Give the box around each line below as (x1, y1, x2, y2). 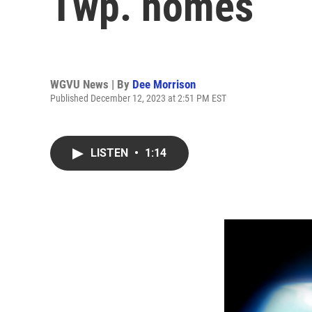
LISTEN (91, 146, 131, 159)
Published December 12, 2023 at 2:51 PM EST (50, 92, 226, 104)
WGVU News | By (50, 77, 132, 91)
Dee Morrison (132, 77, 196, 91)
